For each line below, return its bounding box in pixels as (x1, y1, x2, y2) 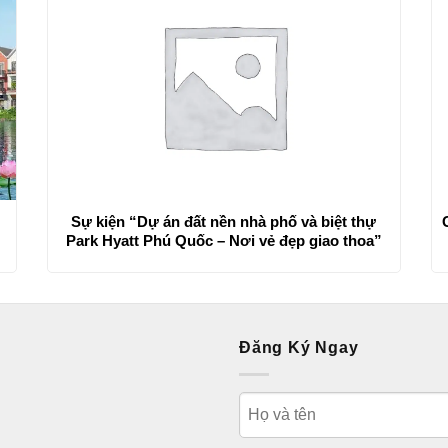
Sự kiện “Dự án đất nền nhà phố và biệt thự (71, 213, 377, 231)
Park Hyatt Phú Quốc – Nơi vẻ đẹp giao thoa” (216, 232, 382, 250)
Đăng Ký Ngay (239, 339, 359, 357)
